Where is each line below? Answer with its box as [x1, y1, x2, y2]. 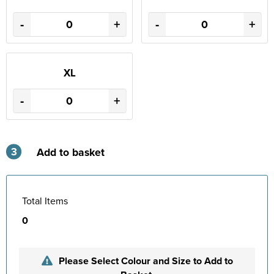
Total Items [22, 193, 68, 207]
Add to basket [37, 144, 105, 160]
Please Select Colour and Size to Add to [58, 253, 233, 268]
